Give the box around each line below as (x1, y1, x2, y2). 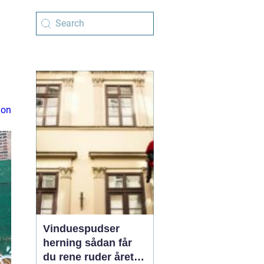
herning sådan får (43, 237, 85, 249)
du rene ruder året (43, 251, 134, 263)
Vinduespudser (43, 223, 120, 235)
